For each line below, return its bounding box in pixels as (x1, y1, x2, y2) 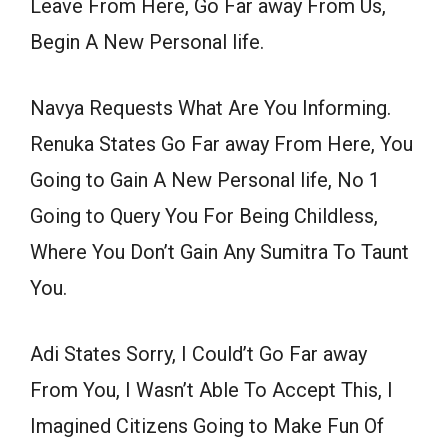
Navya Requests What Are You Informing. (30, 96, 391, 121)
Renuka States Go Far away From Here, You (30, 132, 413, 157)
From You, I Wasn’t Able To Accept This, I (30, 378, 393, 403)
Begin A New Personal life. (30, 30, 264, 55)
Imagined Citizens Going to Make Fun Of (30, 414, 384, 439)
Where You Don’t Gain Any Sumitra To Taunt (30, 240, 409, 265)
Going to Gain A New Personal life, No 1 (30, 168, 380, 193)
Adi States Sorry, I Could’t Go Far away (30, 342, 367, 367)
